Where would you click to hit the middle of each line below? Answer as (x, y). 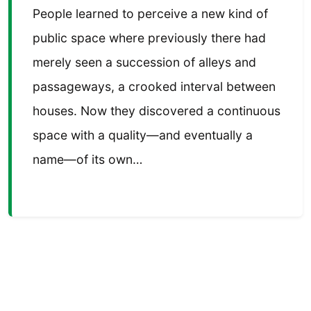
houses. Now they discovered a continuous (157, 111)
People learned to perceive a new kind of (150, 14)
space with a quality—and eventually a (143, 135)
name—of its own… (87, 160)
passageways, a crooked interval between (154, 87)
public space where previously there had (149, 38)
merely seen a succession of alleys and (144, 62)
